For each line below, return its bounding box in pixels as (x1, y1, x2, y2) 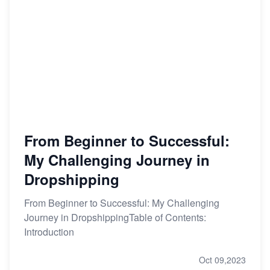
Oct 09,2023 (199, 254, 246, 266)
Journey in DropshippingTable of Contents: (24, 210, 206, 225)
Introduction (24, 225, 74, 239)
